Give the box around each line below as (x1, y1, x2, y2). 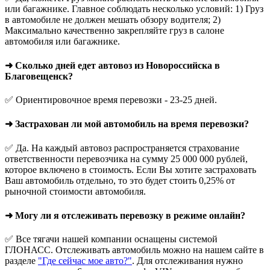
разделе (5, 256, 38, 266)
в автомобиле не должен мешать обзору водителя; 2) (5, 14, 221, 25)
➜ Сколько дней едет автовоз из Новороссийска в (5, 60, 220, 71)
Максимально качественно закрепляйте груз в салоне (5, 25, 224, 36)
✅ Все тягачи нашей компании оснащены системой (5, 234, 218, 245)
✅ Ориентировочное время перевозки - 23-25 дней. (5, 95, 217, 105)
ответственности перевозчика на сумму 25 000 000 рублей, (5, 153, 248, 164)
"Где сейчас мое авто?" (38, 256, 132, 266)
